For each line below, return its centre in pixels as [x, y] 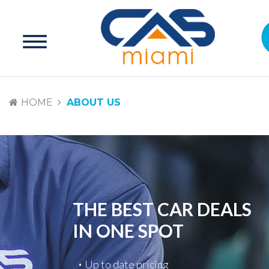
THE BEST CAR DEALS [162, 209]
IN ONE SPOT [128, 231]
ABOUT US [94, 103]
